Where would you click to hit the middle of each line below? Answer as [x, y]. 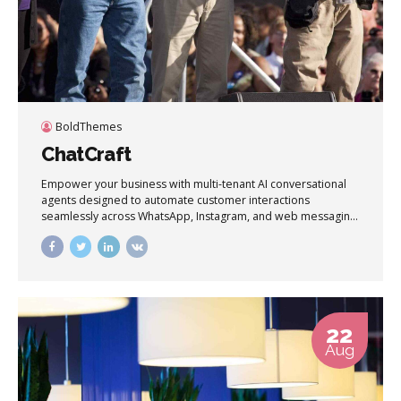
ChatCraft [86, 154]
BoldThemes [88, 127]
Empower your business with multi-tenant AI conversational [194, 184]
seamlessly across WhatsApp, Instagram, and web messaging [199, 217]
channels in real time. [96, 233]
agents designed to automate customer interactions [176, 200]
